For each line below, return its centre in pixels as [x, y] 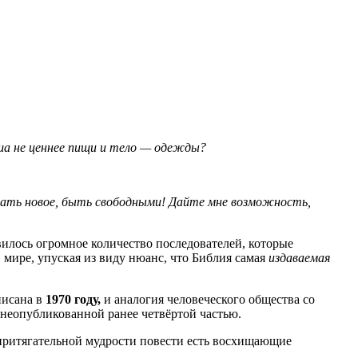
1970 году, [73, 300]
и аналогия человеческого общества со [208, 300]
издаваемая [299, 258]
